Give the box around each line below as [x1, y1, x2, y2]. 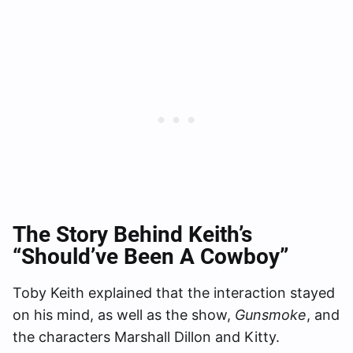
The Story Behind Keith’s [13, 221, 252, 248]
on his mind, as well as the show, [13, 307, 235, 324]
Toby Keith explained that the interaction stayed [13, 284, 335, 302]
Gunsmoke [235, 307, 307, 324]
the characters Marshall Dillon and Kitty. [13, 329, 284, 346]
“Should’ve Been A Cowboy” [13, 243, 288, 270]
